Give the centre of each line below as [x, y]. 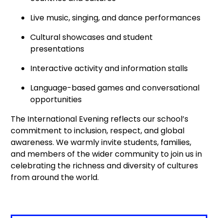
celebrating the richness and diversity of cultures [105, 166]
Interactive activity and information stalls [109, 69]
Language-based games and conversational [115, 88]
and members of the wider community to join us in [107, 154]
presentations [57, 49]
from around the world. [55, 178]
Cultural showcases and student [92, 37]
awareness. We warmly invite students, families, [101, 143]
